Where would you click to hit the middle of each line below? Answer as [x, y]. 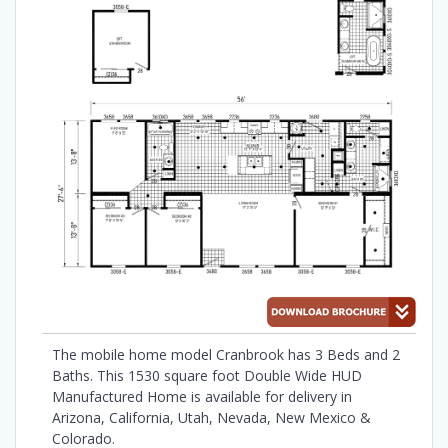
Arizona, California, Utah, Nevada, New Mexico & [211, 417]
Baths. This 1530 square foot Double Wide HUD [207, 375]
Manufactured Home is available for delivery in [202, 396]
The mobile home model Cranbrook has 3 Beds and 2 [226, 354]
